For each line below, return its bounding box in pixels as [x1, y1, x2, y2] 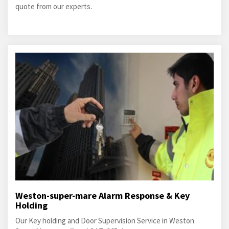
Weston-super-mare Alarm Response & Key [15, 190, 190, 201]
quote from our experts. [15, 2, 92, 11]
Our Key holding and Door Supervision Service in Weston [15, 216, 194, 225]
